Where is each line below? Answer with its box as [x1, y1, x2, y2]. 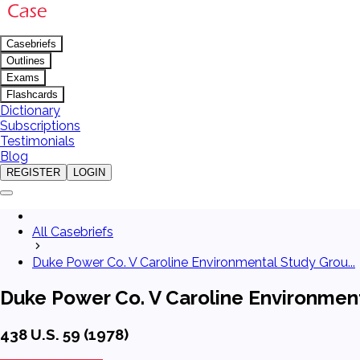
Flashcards [6, 88, 58, 100]
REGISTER [6, 166, 60, 178]
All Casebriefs [32, 224, 113, 239]
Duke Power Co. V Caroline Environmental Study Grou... [32, 255, 355, 270]
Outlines [6, 55, 45, 67]
